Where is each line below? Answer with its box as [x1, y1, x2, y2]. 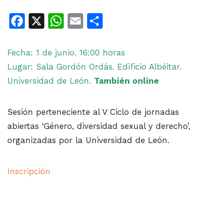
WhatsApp [64, 12, 141, 31]
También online [94, 76, 159, 86]
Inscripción [7, 166, 51, 177]
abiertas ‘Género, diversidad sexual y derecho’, [7, 121, 190, 131]
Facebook [25, 12, 96, 31]
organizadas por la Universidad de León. [7, 135, 169, 145]
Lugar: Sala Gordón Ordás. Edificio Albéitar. [7, 62, 182, 72]
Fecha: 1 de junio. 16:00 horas [7, 48, 125, 58]
